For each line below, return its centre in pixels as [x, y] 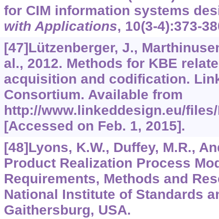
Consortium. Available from [93, 95]
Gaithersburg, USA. [67, 210]
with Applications [60, 26]
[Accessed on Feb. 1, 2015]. [94, 126]
